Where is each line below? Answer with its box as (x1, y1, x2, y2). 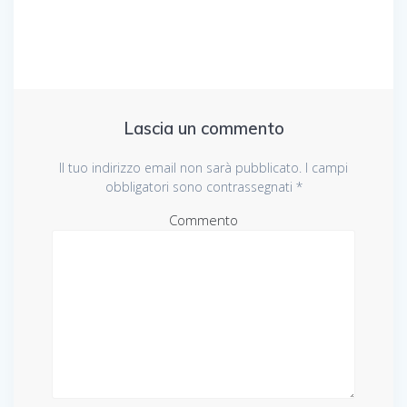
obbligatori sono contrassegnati (104, 177, 296, 195)
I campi (302, 158, 348, 176)
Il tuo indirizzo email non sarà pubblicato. (59, 158, 302, 176)
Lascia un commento (123, 117, 284, 139)
